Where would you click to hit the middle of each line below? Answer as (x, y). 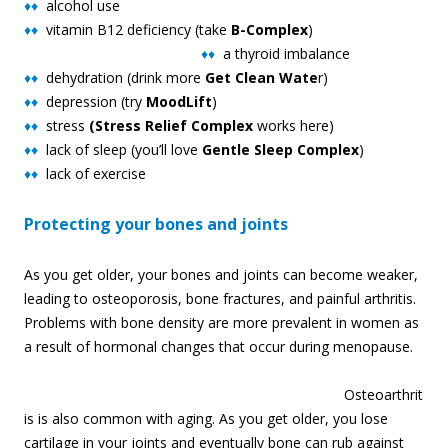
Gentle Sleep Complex (280, 150)
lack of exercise (92, 174)
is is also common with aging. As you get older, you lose (206, 419)
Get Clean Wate (259, 78)
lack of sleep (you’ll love (120, 150)
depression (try (92, 102)
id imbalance (309, 54)
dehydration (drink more (119, 78)
